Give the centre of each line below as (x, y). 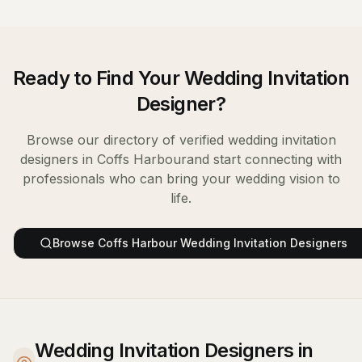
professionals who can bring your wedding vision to (181, 179)
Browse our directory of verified (127, 140)
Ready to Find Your (99, 78)
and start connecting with (264, 159)
